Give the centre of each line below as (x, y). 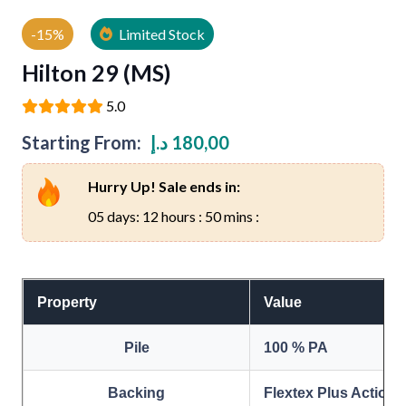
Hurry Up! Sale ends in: (164, 186)
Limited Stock (161, 34)
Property (67, 302)
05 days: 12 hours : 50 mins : (173, 216)
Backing (136, 392)
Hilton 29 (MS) (97, 72)
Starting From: (82, 142)
